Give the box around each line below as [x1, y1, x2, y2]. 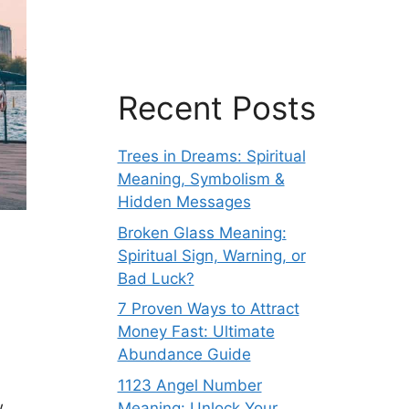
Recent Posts [117, 89, 316, 127]
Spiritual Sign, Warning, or [117, 246, 306, 265]
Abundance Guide [117, 345, 251, 363]
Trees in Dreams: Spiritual [117, 147, 306, 165]
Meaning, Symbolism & [117, 170, 285, 188]
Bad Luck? [117, 268, 194, 288]
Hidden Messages [117, 193, 251, 211]
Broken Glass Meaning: [117, 223, 287, 242]
